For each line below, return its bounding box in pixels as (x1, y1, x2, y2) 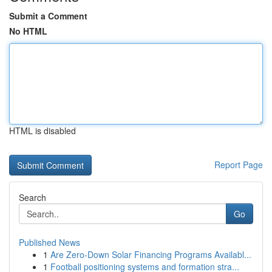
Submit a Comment (9, 10, 87, 22)
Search (19, 191, 46, 203)
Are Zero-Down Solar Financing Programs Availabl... (50, 248, 251, 260)
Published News (19, 236, 80, 248)
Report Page (214, 158, 263, 171)
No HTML (9, 25, 47, 37)
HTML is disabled (9, 124, 76, 137)
